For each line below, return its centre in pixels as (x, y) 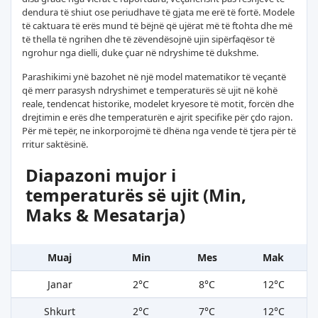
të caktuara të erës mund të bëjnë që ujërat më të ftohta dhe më (157, 25)
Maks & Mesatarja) (105, 214)
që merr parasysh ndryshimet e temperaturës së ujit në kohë (150, 90)
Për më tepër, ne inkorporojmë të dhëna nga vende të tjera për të (159, 130)
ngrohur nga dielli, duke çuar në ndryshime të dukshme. (140, 52)
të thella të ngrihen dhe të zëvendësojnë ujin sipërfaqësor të (148, 39)
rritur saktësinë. (55, 144)
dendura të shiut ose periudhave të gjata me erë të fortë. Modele (158, 12)
